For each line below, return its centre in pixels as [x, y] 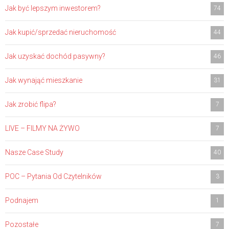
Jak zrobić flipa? [31, 104]
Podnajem [22, 200]
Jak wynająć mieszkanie [44, 80]
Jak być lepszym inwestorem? [53, 8]
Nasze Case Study [34, 152]
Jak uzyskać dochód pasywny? [55, 56]
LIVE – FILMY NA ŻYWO [42, 128]
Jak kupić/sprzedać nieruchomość [61, 32]
